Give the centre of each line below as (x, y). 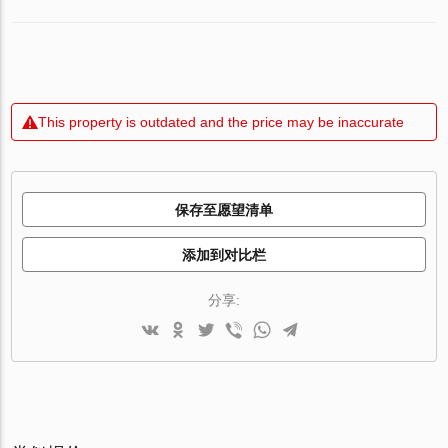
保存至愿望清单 (224, 209)
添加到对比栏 (224, 254)
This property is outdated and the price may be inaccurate (221, 121)
